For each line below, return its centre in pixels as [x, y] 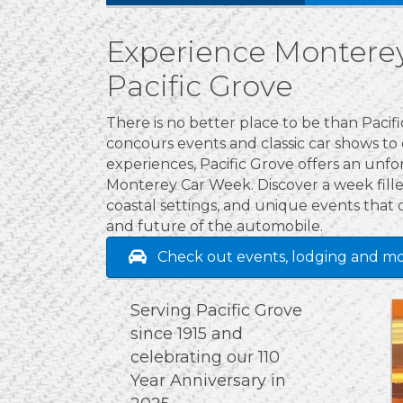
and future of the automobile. [214, 226]
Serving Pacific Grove [216, 310]
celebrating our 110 [205, 357]
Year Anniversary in [208, 380]
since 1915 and [186, 333]
